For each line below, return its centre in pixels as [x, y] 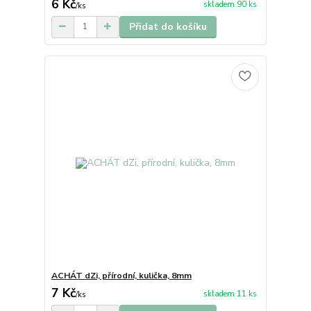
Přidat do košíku [168, 26]
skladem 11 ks [230, 294]
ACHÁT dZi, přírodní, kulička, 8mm [121, 276]
